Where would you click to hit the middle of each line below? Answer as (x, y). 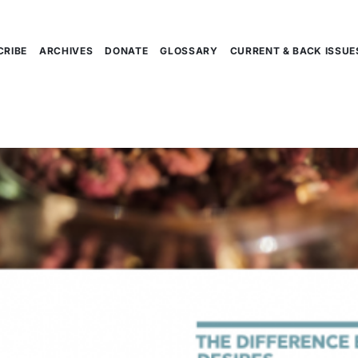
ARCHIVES (66, 50)
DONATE (127, 50)
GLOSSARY (189, 50)
